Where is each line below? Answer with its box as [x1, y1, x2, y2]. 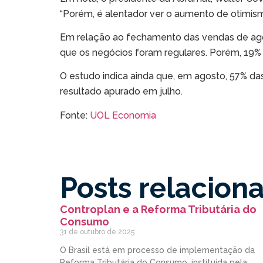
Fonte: [60, 109, 90, 121]
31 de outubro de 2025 [60, 228, 134, 237]
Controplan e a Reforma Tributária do [60, 203, 257, 216]
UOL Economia [90, 109, 156, 121]
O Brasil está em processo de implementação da [60, 245, 255, 255]
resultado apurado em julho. [60, 86, 183, 97]
